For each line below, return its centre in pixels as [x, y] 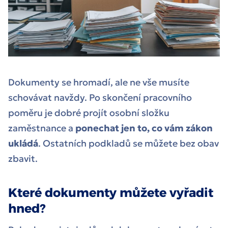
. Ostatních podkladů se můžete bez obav [129, 144]
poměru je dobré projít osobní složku [89, 113]
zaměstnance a [42, 128]
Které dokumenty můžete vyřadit [111, 193]
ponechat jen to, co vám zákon [144, 128]
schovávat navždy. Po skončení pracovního [100, 98]
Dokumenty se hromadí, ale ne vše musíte [99, 82]
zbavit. [24, 159]
